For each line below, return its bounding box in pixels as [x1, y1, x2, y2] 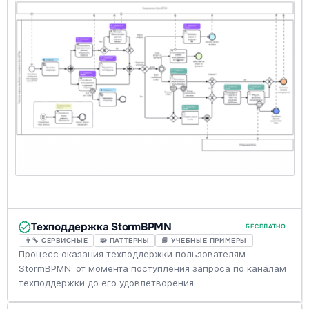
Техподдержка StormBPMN [31, 220, 172, 235]
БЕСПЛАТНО [246, 223, 286, 231]
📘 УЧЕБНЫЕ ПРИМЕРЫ [161, 236, 247, 246]
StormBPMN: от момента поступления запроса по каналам [19, 263, 287, 275]
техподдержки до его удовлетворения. [19, 277, 197, 289]
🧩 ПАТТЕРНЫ [99, 236, 150, 246]
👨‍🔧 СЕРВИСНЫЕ [24, 236, 88, 246]
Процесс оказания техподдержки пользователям [19, 248, 246, 260]
